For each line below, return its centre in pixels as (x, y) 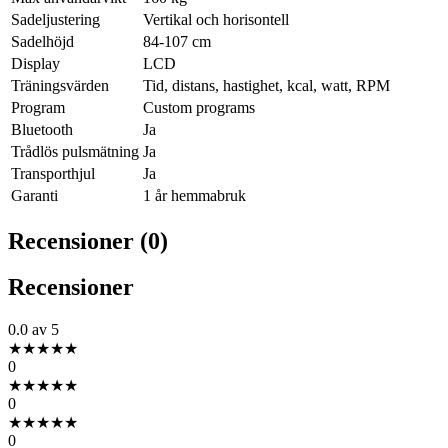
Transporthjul (53, 173)
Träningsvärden (60, 85)
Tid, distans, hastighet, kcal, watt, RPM (266, 85)
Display (35, 63)
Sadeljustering (55, 19)
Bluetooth (42, 129)
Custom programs (199, 107)
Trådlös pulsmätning (75, 151)
